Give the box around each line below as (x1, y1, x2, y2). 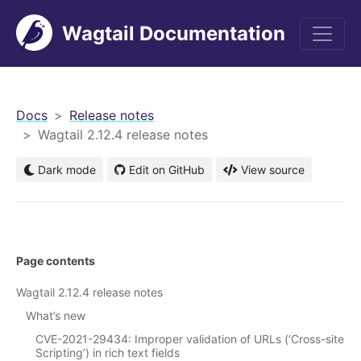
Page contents (16, 254, 95, 268)
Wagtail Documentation (62, 21, 285, 45)
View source (241, 163, 305, 176)
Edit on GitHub (129, 163, 205, 176)
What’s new (26, 309, 85, 323)
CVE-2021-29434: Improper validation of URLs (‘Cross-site (35, 332, 344, 346)
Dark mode (35, 163, 96, 176)
